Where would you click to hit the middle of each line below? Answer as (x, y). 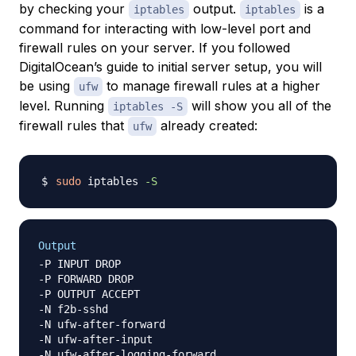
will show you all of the (259, 106)
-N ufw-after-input (95, 340)
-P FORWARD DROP (86, 279)
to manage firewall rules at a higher (211, 86)
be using (46, 86)
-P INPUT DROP (79, 264)
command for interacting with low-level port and (165, 29)
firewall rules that (74, 126)
